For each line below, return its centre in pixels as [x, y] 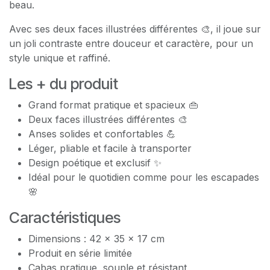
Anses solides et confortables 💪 [102, 133]
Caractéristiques [65, 217]
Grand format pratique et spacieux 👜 [113, 105]
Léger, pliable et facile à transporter [110, 148]
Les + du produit [64, 83]
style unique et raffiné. [60, 58]
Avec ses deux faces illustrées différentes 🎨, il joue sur [135, 29]
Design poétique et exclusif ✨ [95, 162]
